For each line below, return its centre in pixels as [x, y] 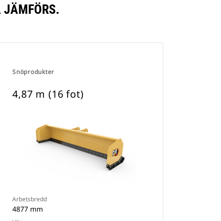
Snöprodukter [33, 72]
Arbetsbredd [30, 199]
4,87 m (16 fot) [48, 94]
